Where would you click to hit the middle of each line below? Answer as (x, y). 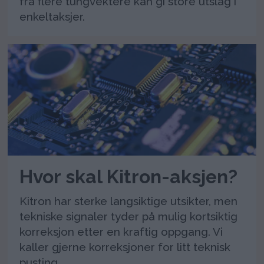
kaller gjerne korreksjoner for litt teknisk (125, 247)
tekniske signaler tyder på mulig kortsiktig (129, 217)
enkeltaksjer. (52, 16)
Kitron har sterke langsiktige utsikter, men (129, 201)
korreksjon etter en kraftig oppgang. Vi (121, 232)
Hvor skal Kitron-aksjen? (129, 176)
